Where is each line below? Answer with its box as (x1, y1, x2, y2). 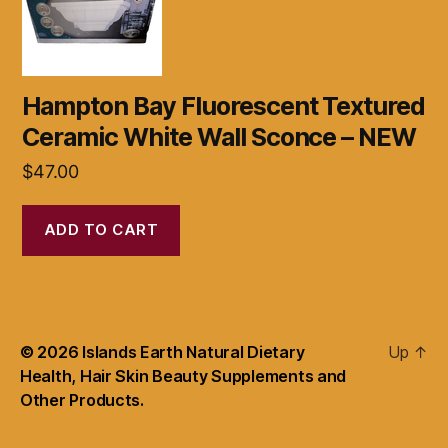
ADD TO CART (43, 220, 159, 240)
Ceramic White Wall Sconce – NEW (22, 121, 417, 152)
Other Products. (20, 389, 144, 410)
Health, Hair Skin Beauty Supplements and (20, 365, 347, 386)
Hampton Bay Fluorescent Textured (22, 90, 426, 121)
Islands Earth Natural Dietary (82, 341, 305, 362)
